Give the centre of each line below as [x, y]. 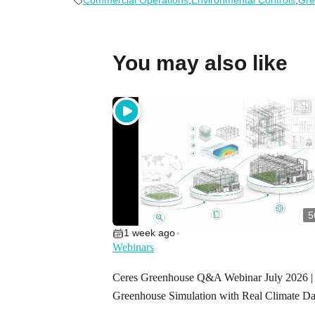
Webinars [133, 247]
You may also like [200, 63]
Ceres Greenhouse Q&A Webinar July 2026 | [213, 278]
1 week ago [149, 233]
